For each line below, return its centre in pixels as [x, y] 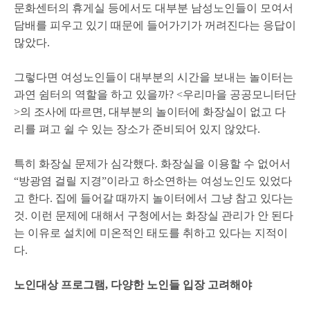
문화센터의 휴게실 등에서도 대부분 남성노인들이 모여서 [154, 8]
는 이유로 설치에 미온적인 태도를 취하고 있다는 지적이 [151, 233]
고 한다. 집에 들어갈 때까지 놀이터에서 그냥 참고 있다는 [154, 198]
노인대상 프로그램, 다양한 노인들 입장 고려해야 [133, 285]
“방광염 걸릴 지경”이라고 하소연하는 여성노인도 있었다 [153, 181]
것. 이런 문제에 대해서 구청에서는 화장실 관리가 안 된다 [154, 216]
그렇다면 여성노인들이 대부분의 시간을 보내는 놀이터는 [154, 77]
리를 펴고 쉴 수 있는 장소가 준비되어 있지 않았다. [137, 129]
